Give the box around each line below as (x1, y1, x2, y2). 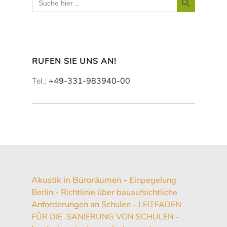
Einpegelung (129, 174, 176, 186)
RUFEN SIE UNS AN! (32, 55, 117, 67)
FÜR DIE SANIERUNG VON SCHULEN (31, 211, 174, 222)
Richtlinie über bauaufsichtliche (61, 186, 177, 198)
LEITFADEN (138, 199, 181, 210)
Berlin (31, 186, 53, 198)
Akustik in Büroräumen (31, 173, 122, 186)
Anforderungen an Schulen (31, 198, 131, 210)
